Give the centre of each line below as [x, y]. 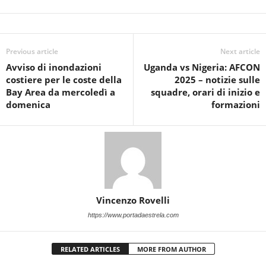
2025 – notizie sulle [217, 80]
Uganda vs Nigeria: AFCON [202, 67]
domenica [28, 104]
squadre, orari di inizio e [205, 92]
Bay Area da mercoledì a [61, 92]
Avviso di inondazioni [54, 67]
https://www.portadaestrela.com [133, 215]
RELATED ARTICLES [90, 249]
